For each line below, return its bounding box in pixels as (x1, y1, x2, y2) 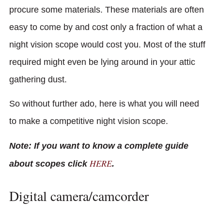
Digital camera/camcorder (9, 186, 149, 205)
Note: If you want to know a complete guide (9, 140, 188, 151)
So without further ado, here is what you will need (9, 99, 199, 109)
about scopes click (9, 158, 90, 169)
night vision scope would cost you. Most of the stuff (9, 39, 205, 49)
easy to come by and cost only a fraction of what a (9, 22, 202, 32)
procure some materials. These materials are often (9, 4, 204, 15)
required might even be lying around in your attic (9, 57, 195, 67)
